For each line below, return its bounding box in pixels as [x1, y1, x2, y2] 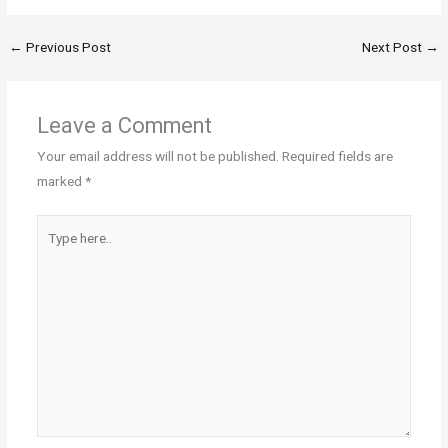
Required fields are [281, 148, 393, 165]
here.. [35, 242, 68, 259]
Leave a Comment [36, 113, 212, 139]
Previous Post [23, 39, 112, 56]
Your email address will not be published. [36, 148, 279, 165]
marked [36, 173, 85, 190]
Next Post [361, 39, 425, 56]
